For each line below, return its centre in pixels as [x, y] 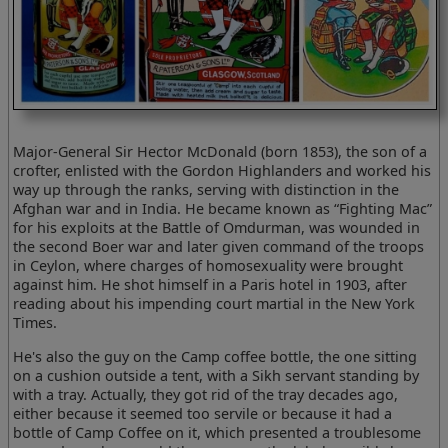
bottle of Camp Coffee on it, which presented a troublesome [217, 432]
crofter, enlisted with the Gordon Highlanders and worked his [222, 171]
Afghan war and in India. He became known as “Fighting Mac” [223, 209]
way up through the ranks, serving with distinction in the [206, 190]
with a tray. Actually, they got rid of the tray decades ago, [206, 394]
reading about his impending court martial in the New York [214, 304]
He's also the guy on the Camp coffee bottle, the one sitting [215, 356]
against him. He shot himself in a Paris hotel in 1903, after [210, 285]
